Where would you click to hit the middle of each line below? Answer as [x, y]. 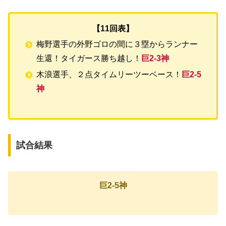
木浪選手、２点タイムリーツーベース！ [109, 74]
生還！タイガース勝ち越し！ [89, 59]
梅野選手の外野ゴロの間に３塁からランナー [117, 44]
